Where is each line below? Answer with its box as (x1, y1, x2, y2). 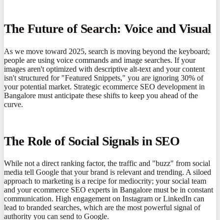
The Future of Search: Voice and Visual (4, 22, 211, 36)
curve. (4, 100, 23, 109)
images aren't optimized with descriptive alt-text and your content (4, 64, 205, 73)
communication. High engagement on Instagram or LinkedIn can (4, 194, 204, 203)
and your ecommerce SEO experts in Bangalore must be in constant (4, 185, 213, 194)
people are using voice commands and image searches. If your (4, 55, 195, 64)
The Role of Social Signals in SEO (4, 134, 180, 148)
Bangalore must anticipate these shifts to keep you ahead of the (4, 91, 198, 100)
